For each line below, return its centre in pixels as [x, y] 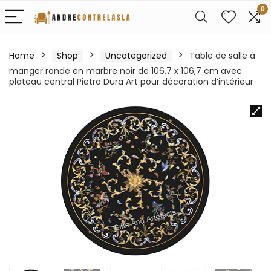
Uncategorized [136, 56]
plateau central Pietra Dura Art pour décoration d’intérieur [131, 82]
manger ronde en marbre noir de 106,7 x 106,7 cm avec [126, 71]
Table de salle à [222, 56]
